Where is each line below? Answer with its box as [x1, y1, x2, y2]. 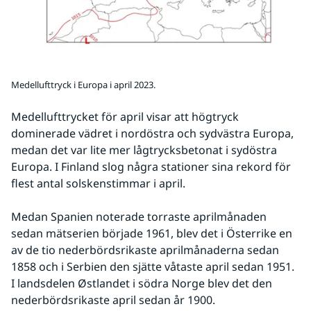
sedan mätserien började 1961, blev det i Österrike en [11, 225, 292, 241]
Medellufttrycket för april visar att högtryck [11, 108, 239, 124]
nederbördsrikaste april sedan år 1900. [11, 292, 215, 308]
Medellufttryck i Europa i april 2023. [11, 78, 155, 91]
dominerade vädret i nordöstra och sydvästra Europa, [11, 125, 294, 141]
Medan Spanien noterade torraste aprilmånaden [11, 208, 267, 224]
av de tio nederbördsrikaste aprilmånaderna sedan [11, 242, 279, 258]
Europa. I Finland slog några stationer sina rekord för [11, 158, 291, 174]
